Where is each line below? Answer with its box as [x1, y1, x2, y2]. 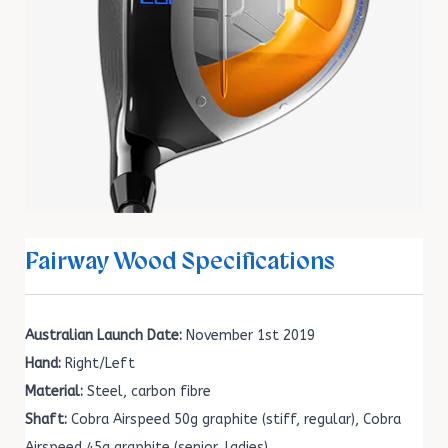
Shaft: [25, 411, 67, 429]
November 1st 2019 [182, 327, 315, 345]
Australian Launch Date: [25, 327, 182, 345]
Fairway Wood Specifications [25, 248, 335, 275]
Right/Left [61, 355, 135, 373]
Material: [25, 383, 83, 401]
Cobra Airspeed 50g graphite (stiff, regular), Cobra [67, 411, 401, 429]
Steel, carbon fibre [83, 383, 211, 401]
